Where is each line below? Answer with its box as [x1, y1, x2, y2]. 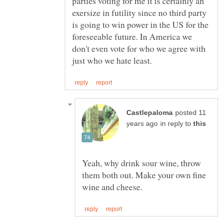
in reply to [160, 120, 193, 128]
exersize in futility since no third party [72, 6, 207, 19]
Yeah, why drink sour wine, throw [82, 157, 201, 169]
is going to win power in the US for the [72, 18, 209, 31]
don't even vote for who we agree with [72, 42, 206, 55]
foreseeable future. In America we [72, 30, 192, 43]
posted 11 [175, 109, 206, 117]
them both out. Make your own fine [82, 169, 206, 181]
